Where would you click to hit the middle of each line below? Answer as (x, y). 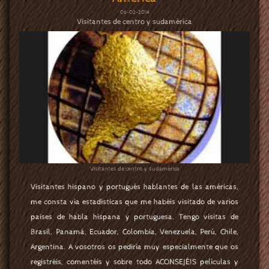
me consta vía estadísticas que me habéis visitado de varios (134, 202)
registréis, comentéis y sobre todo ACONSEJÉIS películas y (134, 262)
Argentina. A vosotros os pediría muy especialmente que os (134, 247)
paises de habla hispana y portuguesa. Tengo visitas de (134, 217)
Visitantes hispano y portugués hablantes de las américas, (134, 187)
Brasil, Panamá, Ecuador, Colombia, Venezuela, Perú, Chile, (134, 232)
